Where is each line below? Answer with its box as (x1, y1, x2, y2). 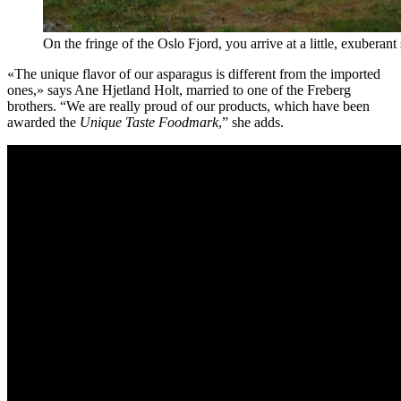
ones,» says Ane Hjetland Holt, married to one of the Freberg (7, 81, 351, 98)
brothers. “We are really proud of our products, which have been (7, 98, 370, 114)
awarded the (7, 114, 80, 130)
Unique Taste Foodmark (80, 114, 218, 130)
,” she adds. (218, 114, 284, 130)
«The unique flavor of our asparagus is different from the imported (7, 65, 380, 81)
